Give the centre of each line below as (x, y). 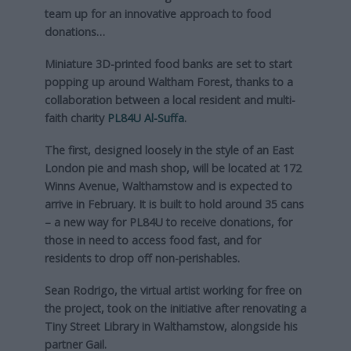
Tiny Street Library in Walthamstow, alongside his (171, 327)
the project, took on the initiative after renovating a (175, 309)
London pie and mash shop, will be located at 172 (173, 168)
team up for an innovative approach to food (157, 14)
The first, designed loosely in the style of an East (169, 150)
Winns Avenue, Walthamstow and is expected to (168, 186)
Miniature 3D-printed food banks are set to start (168, 64)
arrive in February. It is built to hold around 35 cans (174, 204)
